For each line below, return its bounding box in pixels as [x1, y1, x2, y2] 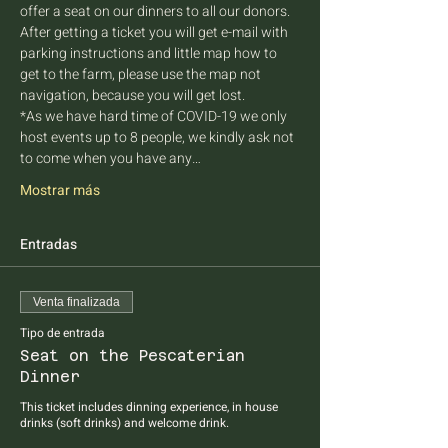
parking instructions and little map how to [20, 43, 280, 64]
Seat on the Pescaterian [20, 347, 245, 364]
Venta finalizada [33, 295, 120, 309]
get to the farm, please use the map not [20, 64, 264, 85]
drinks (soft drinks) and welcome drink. [20, 414, 229, 432]
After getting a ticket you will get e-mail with [20, 22, 291, 43]
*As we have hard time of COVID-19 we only [20, 106, 290, 127]
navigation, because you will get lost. [20, 85, 245, 106]
